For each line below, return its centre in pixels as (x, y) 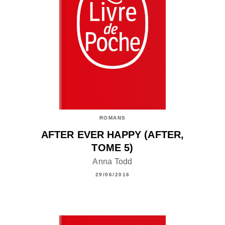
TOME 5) (113, 148)
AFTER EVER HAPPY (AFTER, (113, 135)
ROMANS (113, 118)
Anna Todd (113, 162)
